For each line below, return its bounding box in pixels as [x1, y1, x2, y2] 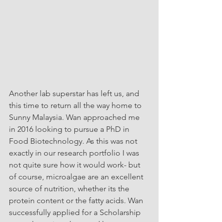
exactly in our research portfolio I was [9, 148, 141, 158]
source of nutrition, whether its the [9, 184, 131, 193]
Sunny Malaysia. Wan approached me [9, 112, 142, 122]
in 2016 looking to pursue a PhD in [9, 124, 131, 134]
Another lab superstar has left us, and [9, 89, 141, 98]
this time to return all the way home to [9, 101, 144, 110]
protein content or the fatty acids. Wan [9, 196, 145, 205]
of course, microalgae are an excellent [9, 172, 145, 181]
